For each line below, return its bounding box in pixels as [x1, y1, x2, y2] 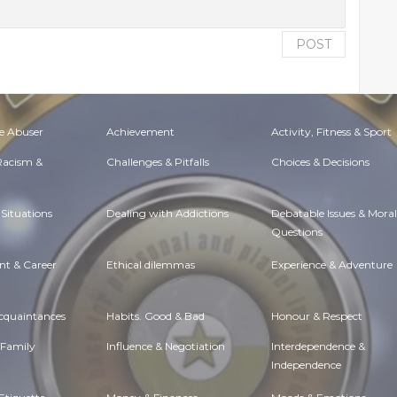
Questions [271, 225, 323, 242]
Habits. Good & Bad [106, 309, 205, 323]
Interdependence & [271, 339, 365, 353]
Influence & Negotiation [106, 339, 225, 353]
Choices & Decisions [271, 155, 370, 168]
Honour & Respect [271, 309, 362, 323]
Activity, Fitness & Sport [271, 125, 392, 138]
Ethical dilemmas [106, 258, 195, 271]
